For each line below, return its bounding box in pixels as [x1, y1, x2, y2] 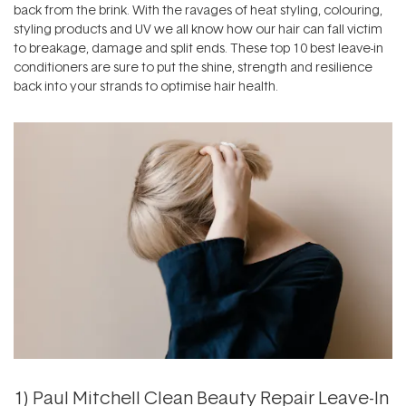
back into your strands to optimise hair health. [14, 77, 278, 94]
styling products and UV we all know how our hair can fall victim [14, 20, 382, 37]
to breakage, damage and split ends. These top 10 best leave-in [14, 39, 383, 56]
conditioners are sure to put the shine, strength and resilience [14, 58, 372, 75]
